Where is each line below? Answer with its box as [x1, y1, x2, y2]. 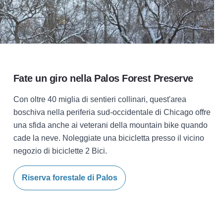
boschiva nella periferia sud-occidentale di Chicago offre [13, 108, 211, 116]
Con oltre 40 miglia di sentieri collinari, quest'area [13, 95, 186, 104]
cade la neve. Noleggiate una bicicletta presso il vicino [13, 134, 204, 142]
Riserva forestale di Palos [21, 173, 117, 182]
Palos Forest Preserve [94, 73, 193, 84]
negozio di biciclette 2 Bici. [13, 147, 107, 155]
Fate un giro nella [13, 73, 92, 84]
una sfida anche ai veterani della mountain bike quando [13, 121, 208, 129]
